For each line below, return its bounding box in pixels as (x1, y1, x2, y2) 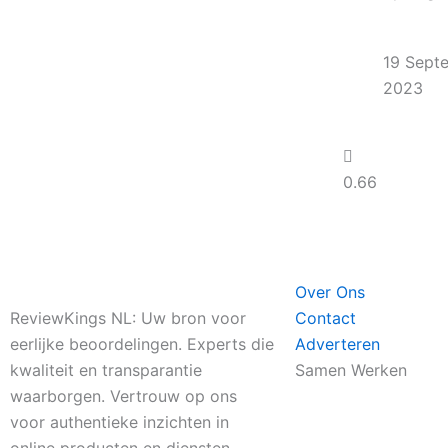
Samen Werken (295, 360, 407, 380)
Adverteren (295, 334, 380, 354)
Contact (295, 308, 356, 328)
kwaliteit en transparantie (10, 360, 202, 380)
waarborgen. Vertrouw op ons (10, 386, 237, 406)
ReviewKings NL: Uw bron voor (10, 308, 246, 328)
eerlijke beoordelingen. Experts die (10, 334, 274, 354)
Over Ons (295, 282, 365, 302)
